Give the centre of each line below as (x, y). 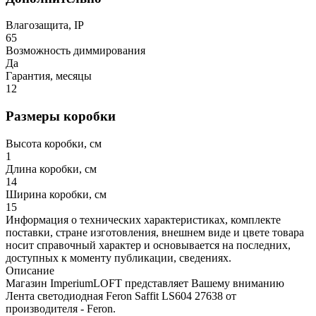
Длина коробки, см (51, 169)
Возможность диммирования (75, 51)
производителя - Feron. (61, 308)
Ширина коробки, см (56, 194)
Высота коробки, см (54, 143)
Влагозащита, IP (45, 25)
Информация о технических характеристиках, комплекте (143, 219)
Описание (30, 270)
